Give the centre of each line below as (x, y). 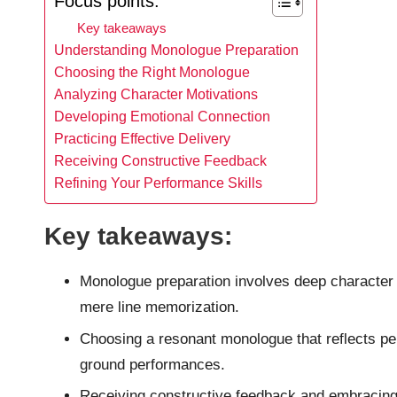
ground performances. (152, 364)
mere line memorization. (160, 307)
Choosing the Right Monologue (152, 72)
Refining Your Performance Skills (158, 183)
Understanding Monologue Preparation (176, 50)
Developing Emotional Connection (162, 117)
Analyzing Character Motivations (156, 94)
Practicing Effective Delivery (142, 139)
